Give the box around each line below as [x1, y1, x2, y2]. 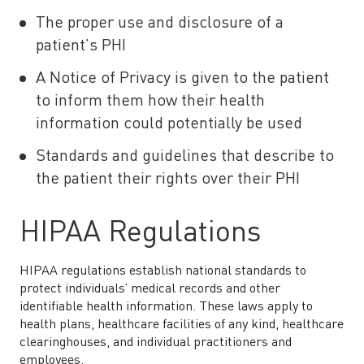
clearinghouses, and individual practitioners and [19, 336, 292, 349]
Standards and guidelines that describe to [36, 149, 334, 165]
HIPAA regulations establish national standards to [19, 265, 306, 278]
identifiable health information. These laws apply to [19, 301, 313, 314]
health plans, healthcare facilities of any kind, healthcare [19, 318, 344, 331]
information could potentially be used [36, 116, 302, 132]
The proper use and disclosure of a [36, 15, 284, 32]
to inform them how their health [36, 93, 265, 110]
